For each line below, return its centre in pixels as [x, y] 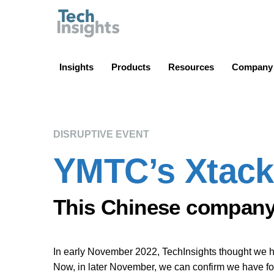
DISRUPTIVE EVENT [101, 134]
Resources [191, 67]
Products [131, 67]
